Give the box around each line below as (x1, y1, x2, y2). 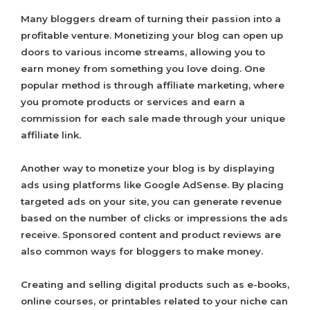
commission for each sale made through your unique (21, 113, 285, 125)
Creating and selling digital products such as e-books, (21, 279, 289, 291)
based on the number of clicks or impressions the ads (21, 212, 288, 224)
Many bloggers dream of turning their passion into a (21, 13, 281, 25)
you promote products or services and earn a (21, 96, 245, 108)
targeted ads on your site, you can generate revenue (21, 196, 282, 208)
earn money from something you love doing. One (21, 63, 265, 75)
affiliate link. (21, 129, 81, 141)
